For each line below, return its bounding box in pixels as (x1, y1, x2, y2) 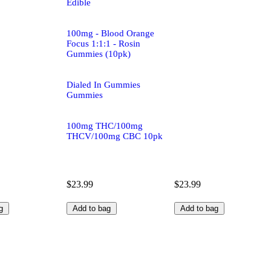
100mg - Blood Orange (67, 28, 154, 38)
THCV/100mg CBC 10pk (67, 131, 163, 141)
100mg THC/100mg (67, 120, 143, 131)
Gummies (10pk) (67, 48, 131, 59)
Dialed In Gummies (67, 79, 140, 90)
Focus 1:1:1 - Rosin (67, 38, 140, 48)
